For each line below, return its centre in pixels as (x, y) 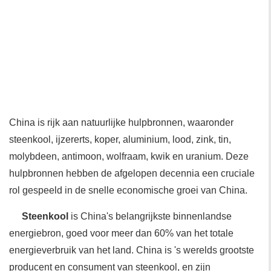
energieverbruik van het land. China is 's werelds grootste (132, 250)
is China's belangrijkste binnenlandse (150, 216)
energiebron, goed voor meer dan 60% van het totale (121, 233)
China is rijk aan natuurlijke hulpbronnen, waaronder (121, 122)
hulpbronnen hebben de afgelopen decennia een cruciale (132, 173)
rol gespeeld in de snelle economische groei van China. (128, 190)
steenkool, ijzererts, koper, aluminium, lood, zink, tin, (120, 139)
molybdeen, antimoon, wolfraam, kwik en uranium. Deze (129, 156)
